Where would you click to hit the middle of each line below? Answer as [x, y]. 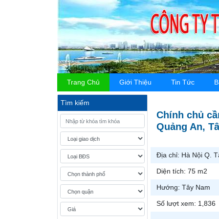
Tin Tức [183, 82]
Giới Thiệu [135, 82]
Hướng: [169, 187]
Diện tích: [172, 171]
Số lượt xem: [177, 203]
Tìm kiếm [75, 103]
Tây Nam [196, 187]
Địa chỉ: [169, 155]
